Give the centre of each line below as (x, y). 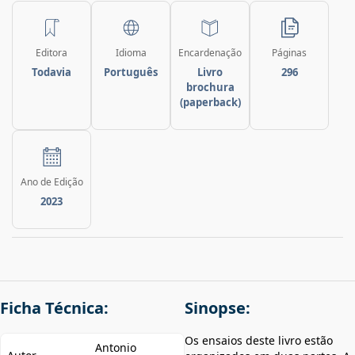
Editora (52, 52)
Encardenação (210, 52)
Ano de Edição (52, 181)
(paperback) (210, 102)
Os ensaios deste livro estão (259, 340)
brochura (210, 87)
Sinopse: (218, 307)
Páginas (289, 52)
